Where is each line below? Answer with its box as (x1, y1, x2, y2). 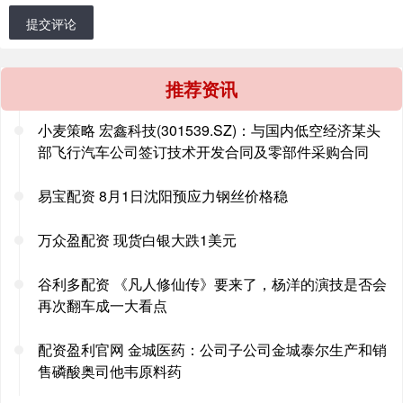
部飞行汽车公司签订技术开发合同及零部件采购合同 (38, 140, 369, 162)
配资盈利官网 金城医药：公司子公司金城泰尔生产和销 (38, 338, 387, 360)
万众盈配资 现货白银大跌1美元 (38, 228, 237, 250)
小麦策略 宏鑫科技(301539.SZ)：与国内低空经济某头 (38, 119, 381, 140)
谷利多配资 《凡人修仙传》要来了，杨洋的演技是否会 (38, 273, 387, 294)
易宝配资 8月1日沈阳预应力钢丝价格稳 (38, 184, 288, 206)
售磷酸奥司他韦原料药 (38, 360, 182, 381)
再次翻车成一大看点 (38, 294, 167, 316)
